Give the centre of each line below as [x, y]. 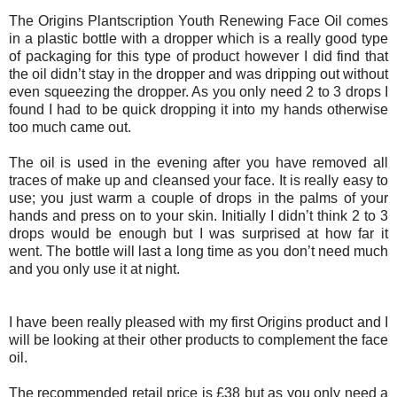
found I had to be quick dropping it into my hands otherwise [198, 109]
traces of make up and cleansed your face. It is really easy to [198, 180]
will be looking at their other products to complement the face [198, 339]
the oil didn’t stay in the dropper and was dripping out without [198, 74]
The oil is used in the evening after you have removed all [198, 162]
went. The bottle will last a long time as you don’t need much [198, 251]
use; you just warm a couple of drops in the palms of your [198, 198]
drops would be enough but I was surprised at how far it [198, 233]
